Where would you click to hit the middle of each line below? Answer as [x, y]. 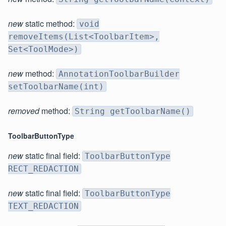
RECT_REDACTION [43, 169]
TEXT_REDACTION [43, 206]
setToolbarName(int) [56, 87]
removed [24, 111]
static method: [50, 24]
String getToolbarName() [133, 111]
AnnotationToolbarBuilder [119, 74]
